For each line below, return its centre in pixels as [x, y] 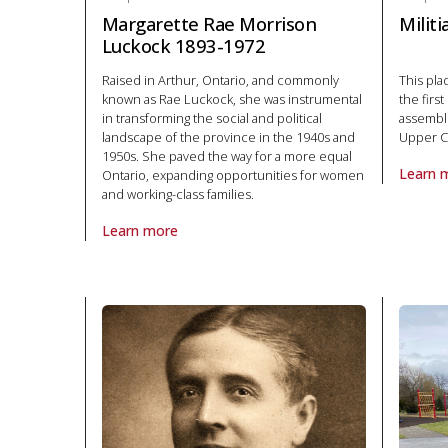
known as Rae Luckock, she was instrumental [231, 99]
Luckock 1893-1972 [183, 45]
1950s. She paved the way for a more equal [226, 156]
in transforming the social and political [211, 118]
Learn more [139, 230]
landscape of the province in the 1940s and [228, 137]
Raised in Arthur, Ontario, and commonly [220, 80]
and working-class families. [177, 194]
